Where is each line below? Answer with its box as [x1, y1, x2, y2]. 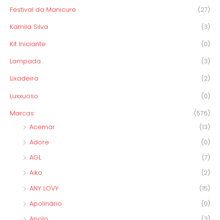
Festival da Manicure [10, 5, 76, 14]
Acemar [29, 122, 55, 131]
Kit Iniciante [10, 40, 46, 49]
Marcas [10, 109, 34, 117]
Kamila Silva [10, 22, 48, 31]
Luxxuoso [10, 91, 38, 100]
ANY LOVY [29, 184, 58, 192]
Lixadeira [10, 74, 38, 83]
